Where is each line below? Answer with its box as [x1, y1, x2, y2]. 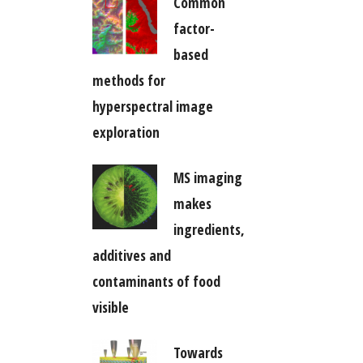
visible [92, 297, 129, 317]
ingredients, [173, 219, 245, 239]
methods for [92, 70, 165, 90]
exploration [92, 122, 160, 142]
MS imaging [173, 167, 242, 187]
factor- [173, 18, 215, 38]
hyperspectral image [92, 96, 213, 116]
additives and [92, 245, 171, 265]
